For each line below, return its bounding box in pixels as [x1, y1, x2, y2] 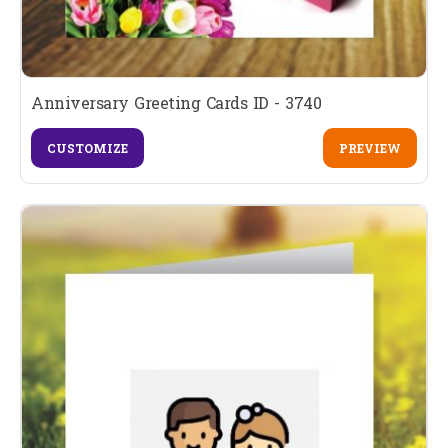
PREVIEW [338, 140, 401, 157]
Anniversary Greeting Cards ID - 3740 [31, 92, 321, 114]
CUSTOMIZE [47, 140, 128, 157]
